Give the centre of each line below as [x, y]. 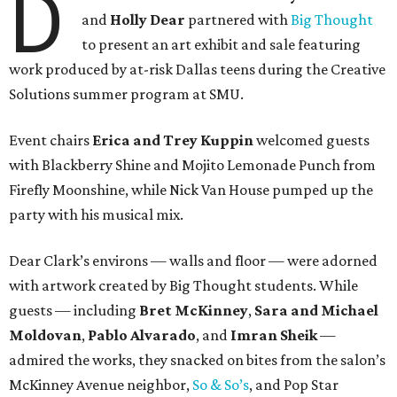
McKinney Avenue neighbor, [101, 385]
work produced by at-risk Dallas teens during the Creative [197, 70]
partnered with [238, 20]
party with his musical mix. [96, 215]
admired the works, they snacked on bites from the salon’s [197, 360]
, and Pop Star [294, 385]
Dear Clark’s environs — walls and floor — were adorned [193, 261]
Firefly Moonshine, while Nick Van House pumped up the [191, 190]
